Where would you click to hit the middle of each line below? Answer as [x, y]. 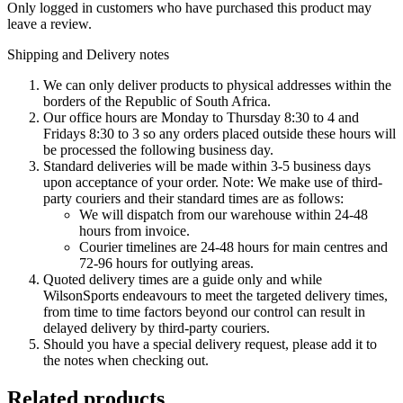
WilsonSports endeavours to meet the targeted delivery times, [215, 295]
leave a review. [49, 23]
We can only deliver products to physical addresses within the [217, 85]
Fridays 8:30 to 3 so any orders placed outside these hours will [219, 133]
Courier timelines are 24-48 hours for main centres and [233, 246]
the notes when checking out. [126, 360]
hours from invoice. [134, 230]
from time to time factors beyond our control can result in [204, 311]
